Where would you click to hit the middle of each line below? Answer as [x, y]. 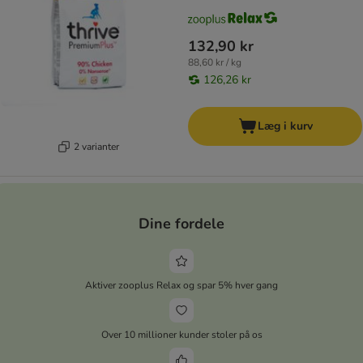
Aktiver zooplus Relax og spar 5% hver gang [181, 285]
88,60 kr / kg [215, 63]
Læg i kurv [285, 126]
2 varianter [96, 146]
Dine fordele [181, 223]
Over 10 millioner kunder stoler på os [181, 334]
